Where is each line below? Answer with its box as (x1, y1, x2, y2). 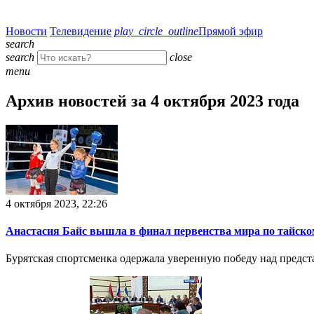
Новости (6, 25, 47, 37)
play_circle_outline (114, 25, 198, 37)
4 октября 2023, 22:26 (6, 197, 107, 210)
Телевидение (50, 25, 111, 37)
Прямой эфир (198, 25, 263, 37)
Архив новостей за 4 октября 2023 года (6, 91, 299, 110)
